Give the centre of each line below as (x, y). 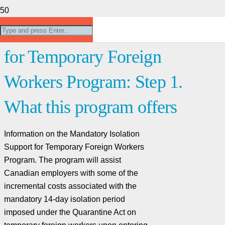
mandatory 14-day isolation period (65, 199)
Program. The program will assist (63, 160)
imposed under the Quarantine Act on (70, 212)
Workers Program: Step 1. (93, 82)
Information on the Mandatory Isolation (72, 134)
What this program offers (91, 107)
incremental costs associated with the (70, 186)
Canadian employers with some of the (71, 173)
